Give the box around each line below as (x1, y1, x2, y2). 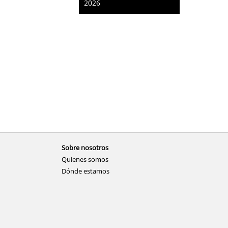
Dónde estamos (61, 166, 109, 176)
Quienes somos (61, 155, 108, 164)
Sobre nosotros (61, 143, 108, 153)
